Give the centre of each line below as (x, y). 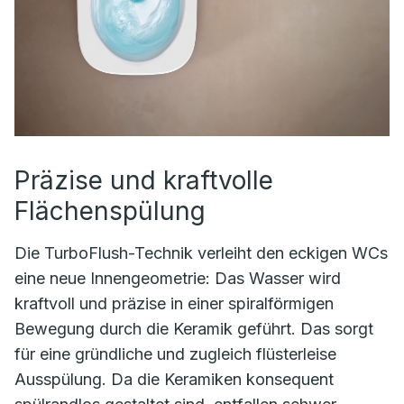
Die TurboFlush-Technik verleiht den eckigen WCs (201, 252)
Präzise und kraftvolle (144, 180)
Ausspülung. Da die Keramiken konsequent (174, 379)
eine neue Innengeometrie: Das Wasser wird (178, 278)
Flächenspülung (110, 211)
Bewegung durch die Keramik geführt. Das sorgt (194, 328)
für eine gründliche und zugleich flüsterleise (175, 353)
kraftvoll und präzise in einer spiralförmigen (174, 303)
